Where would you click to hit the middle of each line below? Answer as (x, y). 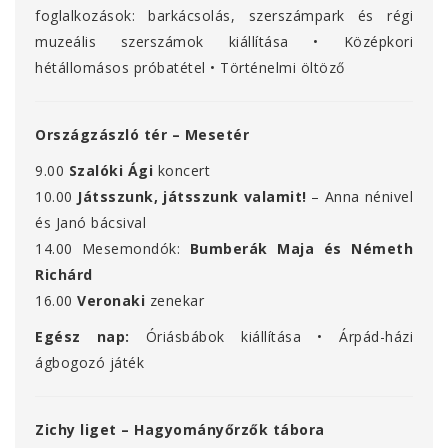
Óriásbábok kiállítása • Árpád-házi (279, 337)
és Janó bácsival (90, 223)
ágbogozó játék (89, 363)
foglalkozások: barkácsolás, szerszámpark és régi (224, 16)
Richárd (64, 275)
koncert (181, 171)
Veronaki (111, 301)
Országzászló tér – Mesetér (158, 135)
